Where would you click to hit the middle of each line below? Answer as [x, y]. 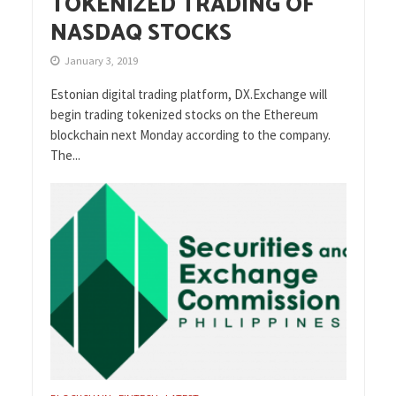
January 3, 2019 [101, 60]
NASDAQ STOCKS [141, 33]
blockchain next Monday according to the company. [190, 134]
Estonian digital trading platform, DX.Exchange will [188, 94]
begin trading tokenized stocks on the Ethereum [184, 114]
